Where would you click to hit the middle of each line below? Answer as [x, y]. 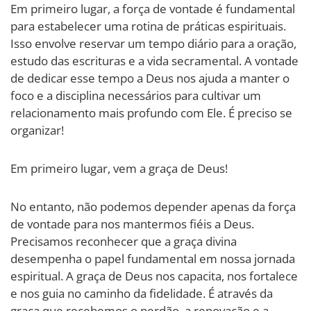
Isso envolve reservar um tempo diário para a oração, [153, 43]
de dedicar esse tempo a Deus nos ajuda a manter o [150, 78]
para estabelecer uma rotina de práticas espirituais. [148, 26]
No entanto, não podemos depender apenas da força [153, 206]
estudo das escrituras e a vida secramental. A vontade [154, 60]
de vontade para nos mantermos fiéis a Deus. [132, 224]
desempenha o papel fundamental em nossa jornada [153, 258]
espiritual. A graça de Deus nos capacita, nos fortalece [154, 276]
